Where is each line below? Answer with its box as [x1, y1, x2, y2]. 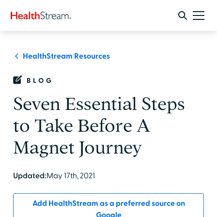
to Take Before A [13, 116, 150, 135]
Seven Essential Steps [13, 94, 185, 113]
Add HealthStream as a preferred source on [32, 199, 185, 208]
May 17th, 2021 [46, 171, 95, 181]
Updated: [13, 171, 46, 181]
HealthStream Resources [22, 51, 110, 61]
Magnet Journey [13, 138, 142, 157]
